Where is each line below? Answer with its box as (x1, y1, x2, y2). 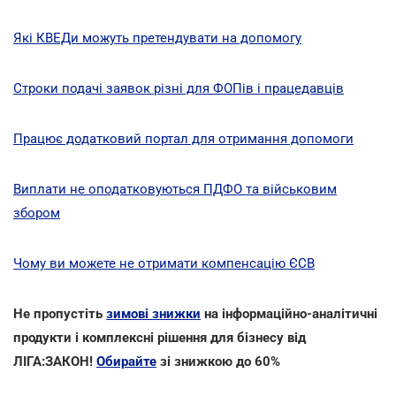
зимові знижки (106, 305, 201, 322)
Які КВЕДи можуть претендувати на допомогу (13, 29, 301, 46)
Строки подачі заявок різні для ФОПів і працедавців (13, 80, 344, 96)
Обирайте (96, 353, 156, 369)
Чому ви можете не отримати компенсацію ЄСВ (13, 255, 315, 271)
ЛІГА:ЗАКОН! (13, 353, 96, 369)
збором (13, 204, 60, 221)
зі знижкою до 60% (156, 353, 280, 369)
